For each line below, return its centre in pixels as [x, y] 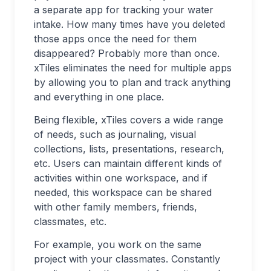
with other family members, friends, [116, 207]
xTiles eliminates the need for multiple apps [133, 68]
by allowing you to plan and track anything [132, 82]
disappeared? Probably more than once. [127, 53]
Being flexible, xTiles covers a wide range [129, 120]
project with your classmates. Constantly [127, 259]
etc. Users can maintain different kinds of [128, 163]
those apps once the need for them [115, 39]
